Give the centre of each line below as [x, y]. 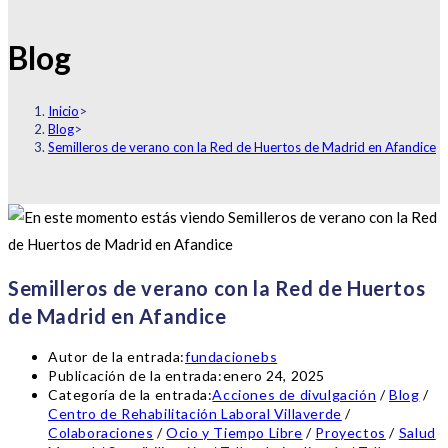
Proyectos [350, 433]
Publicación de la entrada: [135, 376]
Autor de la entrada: [116, 357]
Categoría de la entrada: [130, 395]
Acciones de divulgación [294, 395]
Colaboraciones [101, 433]
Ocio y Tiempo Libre [234, 433]
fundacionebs [231, 357]
